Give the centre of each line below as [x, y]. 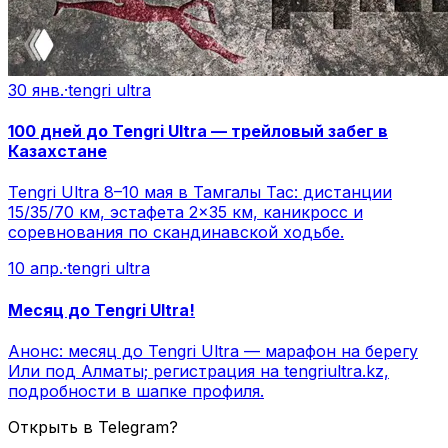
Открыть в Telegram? [93, 426]
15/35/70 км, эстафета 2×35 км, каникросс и [185, 212]
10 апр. [35, 268]
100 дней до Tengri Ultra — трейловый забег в [198, 130]
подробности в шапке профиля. [136, 390]
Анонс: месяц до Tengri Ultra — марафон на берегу [213, 350]
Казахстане [57, 150]
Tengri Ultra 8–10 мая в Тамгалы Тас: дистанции [200, 192]
